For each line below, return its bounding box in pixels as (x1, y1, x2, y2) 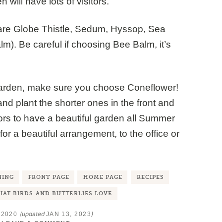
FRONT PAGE (28, 174, 69, 181)
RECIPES (136, 174, 165, 181)
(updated (19, 210, 46, 218)
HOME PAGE (83, 174, 123, 181)
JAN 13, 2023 (46, 211, 91, 218)
